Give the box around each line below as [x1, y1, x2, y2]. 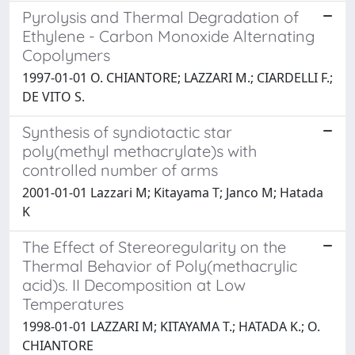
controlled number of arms [22, 159, 218, 180]
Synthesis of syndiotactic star [22, 121, 232, 142]
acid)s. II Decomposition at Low [22, 274, 246, 295]
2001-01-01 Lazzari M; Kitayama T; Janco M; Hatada [22, 183, 323, 201]
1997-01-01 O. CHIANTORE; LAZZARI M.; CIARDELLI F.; [22, 68, 333, 86]
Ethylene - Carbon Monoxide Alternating [22, 25, 315, 46]
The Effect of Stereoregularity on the [22, 236, 286, 257]
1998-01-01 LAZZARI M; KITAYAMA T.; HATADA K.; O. [22, 317, 320, 335]
